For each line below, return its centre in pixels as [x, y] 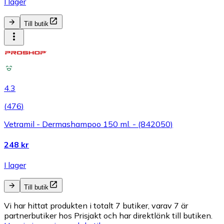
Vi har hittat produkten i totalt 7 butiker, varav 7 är [96, 206]
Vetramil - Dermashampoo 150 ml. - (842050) [88, 124]
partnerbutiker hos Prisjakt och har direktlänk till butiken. [108, 216]
